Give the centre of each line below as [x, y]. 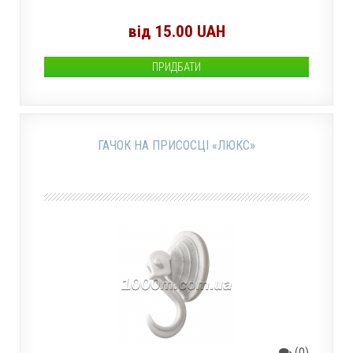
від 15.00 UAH [176, 32]
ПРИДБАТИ [176, 67]
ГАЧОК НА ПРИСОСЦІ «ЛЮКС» [176, 145]
